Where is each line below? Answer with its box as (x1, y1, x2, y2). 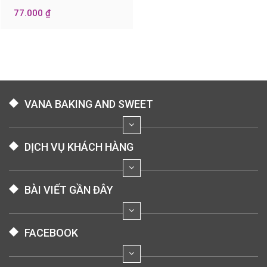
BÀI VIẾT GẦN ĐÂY (24, 184, 113, 196)
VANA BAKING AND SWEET (24, 98, 153, 110)
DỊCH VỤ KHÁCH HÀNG (24, 141, 133, 153)
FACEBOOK (24, 226, 78, 239)
